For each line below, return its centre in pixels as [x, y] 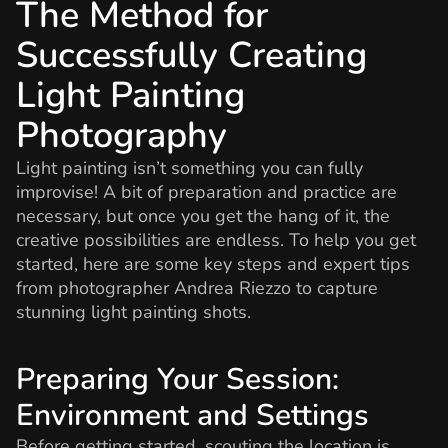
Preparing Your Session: [177, 380]
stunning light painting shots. [136, 311]
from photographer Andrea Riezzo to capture [197, 287]
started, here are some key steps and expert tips [213, 263]
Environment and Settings [192, 416]
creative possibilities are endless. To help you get [216, 239]
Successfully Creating [191, 55]
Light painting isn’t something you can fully [189, 167]
